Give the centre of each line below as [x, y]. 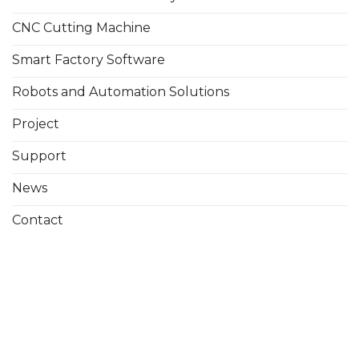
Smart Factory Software [89, 59]
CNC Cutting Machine [81, 27]
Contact [38, 220]
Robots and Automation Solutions [121, 91]
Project [36, 123]
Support [39, 155]
